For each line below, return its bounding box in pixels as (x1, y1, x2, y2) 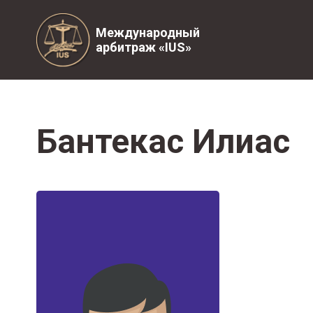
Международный (96, 25, 200, 40)
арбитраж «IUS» (96, 40, 191, 54)
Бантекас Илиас (36, 122, 290, 161)
